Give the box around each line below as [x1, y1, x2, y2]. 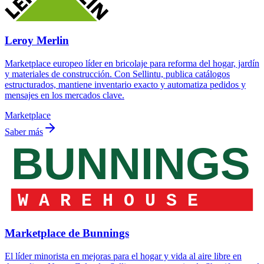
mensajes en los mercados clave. [5, 90, 124, 101]
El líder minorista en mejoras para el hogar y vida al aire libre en [5, 251, 242, 262]
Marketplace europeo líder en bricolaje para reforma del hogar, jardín [5, 58, 259, 69]
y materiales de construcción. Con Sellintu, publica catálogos [5, 69, 230, 80]
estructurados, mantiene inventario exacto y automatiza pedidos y [5, 80, 246, 90]
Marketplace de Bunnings [5, 227, 129, 240]
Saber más [5, 127, 43, 137]
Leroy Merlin [5, 34, 69, 47]
